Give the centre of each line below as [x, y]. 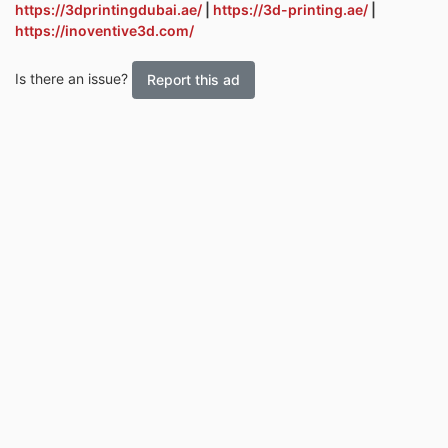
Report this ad [193, 80]
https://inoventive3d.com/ [104, 30]
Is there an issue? [73, 78]
